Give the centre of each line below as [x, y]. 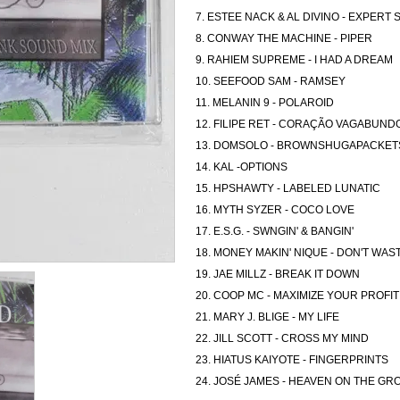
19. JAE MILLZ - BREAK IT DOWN [278, 274]
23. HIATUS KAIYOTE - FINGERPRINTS [292, 359]
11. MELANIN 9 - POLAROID [265, 102]
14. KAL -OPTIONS [242, 167]
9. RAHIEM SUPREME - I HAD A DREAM [294, 59]
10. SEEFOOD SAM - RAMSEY [271, 81]
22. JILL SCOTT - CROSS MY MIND [282, 338]
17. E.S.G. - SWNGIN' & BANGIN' [275, 231]
